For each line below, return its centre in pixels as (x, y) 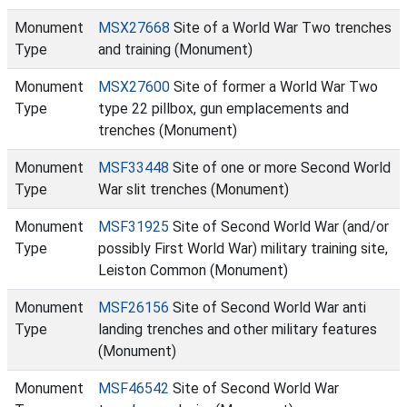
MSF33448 (134, 168)
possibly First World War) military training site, (243, 248)
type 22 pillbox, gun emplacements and (223, 109)
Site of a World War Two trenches (281, 28)
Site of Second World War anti (268, 308)
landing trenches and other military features (238, 329)
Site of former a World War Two (274, 87)
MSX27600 (134, 87)
